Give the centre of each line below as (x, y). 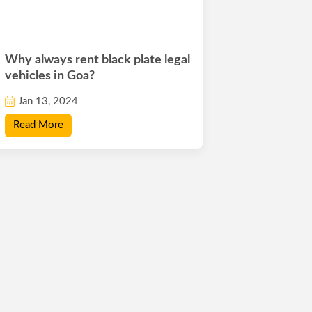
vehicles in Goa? (50, 76)
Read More (39, 125)
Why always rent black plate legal (98, 60)
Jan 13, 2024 (48, 101)
